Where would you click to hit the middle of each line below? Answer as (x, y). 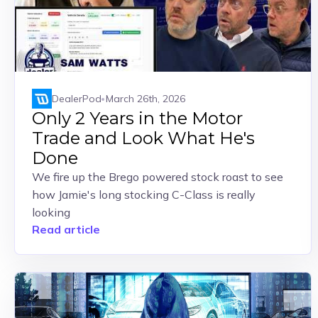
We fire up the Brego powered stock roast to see (158, 177)
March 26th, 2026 (146, 98)
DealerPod (77, 98)
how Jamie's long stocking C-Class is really (144, 194)
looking (51, 212)
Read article (66, 229)
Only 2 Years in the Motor (137, 118)
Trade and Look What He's (143, 138)
